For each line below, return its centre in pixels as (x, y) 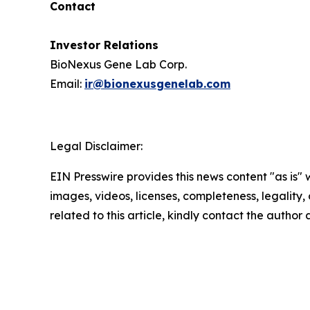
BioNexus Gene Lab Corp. (118, 64)
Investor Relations (104, 45)
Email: (67, 84)
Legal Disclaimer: (96, 146)
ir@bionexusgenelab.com (157, 84)
